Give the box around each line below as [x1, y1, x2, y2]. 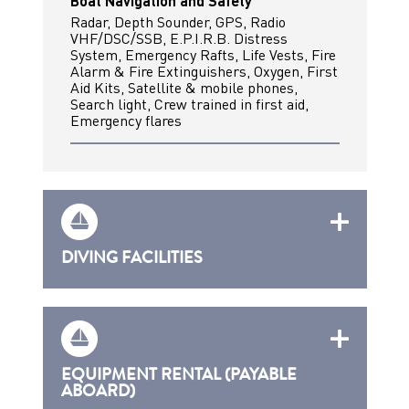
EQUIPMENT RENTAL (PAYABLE [60, 362, 297, 387]
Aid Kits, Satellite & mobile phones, [69, 78, 298, 98]
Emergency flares [69, 110, 182, 131]
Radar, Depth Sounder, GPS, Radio [69, 12, 286, 32]
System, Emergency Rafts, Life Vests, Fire [69, 45, 336, 65]
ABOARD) [60, 379, 135, 404]
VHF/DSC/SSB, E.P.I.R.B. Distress [69, 28, 288, 48]
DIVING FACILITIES [60, 246, 203, 270]
